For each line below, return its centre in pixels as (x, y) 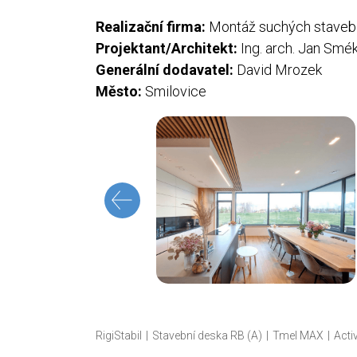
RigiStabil (118, 335)
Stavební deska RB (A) (207, 335)
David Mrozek (277, 69)
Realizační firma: (150, 26)
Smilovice (174, 91)
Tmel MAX (298, 335)
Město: (118, 91)
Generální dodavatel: (164, 69)
